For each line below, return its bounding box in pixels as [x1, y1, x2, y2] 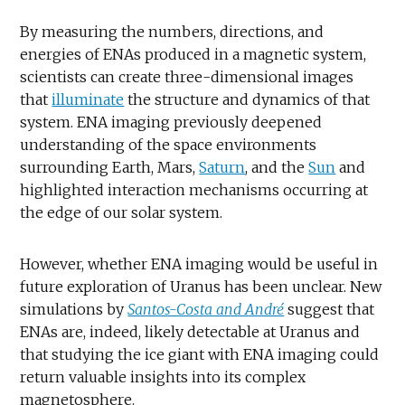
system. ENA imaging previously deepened [20, 112, 323, 131]
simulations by [20, 299, 128, 318]
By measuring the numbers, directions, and [20, 22, 325, 41]
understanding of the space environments [20, 135, 317, 154]
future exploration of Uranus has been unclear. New [20, 277, 382, 296]
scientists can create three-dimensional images [20, 67, 354, 86]
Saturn [199, 157, 246, 176]
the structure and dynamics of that [124, 89, 371, 108]
